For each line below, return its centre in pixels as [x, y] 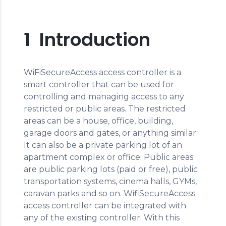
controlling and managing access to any [104, 97]
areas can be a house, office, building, [98, 121]
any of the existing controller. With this [102, 218]
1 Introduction [87, 40]
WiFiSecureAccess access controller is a [102, 72]
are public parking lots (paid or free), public [111, 169]
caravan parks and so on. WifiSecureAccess [109, 193]
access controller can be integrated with [105, 206]
